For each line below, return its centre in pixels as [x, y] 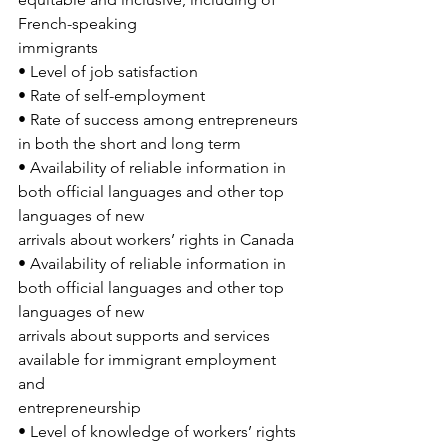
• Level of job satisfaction [108, 72]
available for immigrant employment [149, 360]
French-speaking [77, 24]
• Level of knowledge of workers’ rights [159, 432]
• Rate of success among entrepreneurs [160, 120]
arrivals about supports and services [146, 336]
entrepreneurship [79, 408]
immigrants [58, 48]
